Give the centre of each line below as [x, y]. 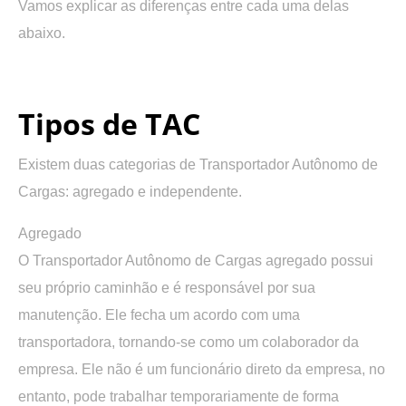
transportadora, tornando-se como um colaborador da [188, 342]
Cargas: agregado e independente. [130, 191]
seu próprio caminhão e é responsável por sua [167, 287]
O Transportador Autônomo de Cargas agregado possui [196, 260]
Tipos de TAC [109, 123]
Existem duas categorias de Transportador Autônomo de [198, 164]
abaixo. [42, 33]
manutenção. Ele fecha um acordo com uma [159, 314]
